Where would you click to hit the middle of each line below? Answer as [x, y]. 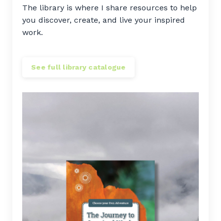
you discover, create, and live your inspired [104, 20]
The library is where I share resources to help [110, 8]
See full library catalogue [78, 67]
